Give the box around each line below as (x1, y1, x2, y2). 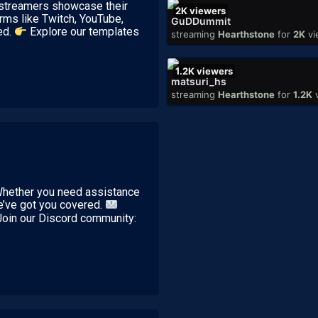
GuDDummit (171, 15, 231, 27)
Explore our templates (27, 25, 140, 39)
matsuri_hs (171, 75, 226, 87)
